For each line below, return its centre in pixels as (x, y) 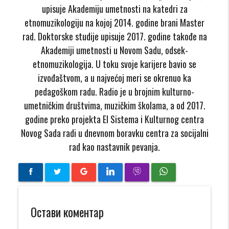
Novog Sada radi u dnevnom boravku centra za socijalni (114, 133)
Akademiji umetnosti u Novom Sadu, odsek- (114, 50)
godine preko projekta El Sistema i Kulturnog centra (114, 119)
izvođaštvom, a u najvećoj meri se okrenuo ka (114, 77)
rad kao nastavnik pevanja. (114, 146)
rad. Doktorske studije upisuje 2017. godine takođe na (114, 36)
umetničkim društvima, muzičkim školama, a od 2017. (114, 105)
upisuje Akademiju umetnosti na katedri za (114, 8)
